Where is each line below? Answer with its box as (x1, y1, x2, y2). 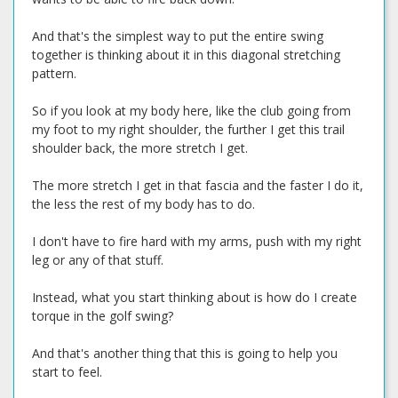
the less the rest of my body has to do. (32, 195, 255, 212)
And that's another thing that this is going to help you (32, 345, 338, 362)
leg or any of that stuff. (32, 251, 163, 268)
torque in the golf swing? (32, 307, 173, 324)
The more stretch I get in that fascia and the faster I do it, (32, 177, 363, 194)
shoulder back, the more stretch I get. (32, 139, 248, 156)
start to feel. (32, 363, 102, 380)
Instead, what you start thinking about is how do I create (32, 289, 357, 306)
